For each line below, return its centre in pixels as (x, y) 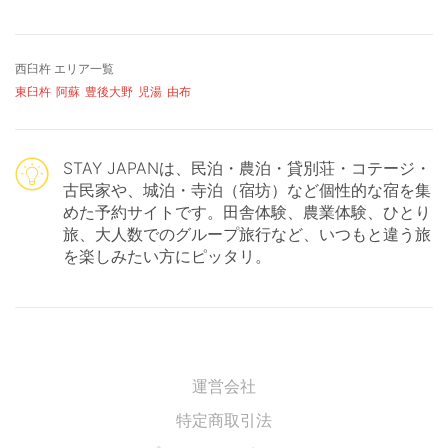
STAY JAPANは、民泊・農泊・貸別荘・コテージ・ (247, 167)
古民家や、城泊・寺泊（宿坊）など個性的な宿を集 (247, 189)
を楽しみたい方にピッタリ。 (167, 255)
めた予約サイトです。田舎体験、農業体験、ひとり (247, 211)
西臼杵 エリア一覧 (64, 68)
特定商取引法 (224, 419)
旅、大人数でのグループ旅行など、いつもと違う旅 (247, 233)
